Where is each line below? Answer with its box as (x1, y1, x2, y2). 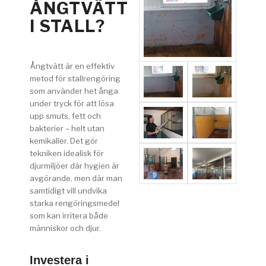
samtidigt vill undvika (30, 185, 107, 195)
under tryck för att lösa (30, 98, 114, 108)
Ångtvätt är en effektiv (30, 61, 115, 71)
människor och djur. (30, 223, 101, 233)
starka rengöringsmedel (30, 198, 119, 208)
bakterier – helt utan (30, 123, 104, 133)
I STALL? (30, 15, 105, 36)
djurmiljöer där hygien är (30, 160, 119, 170)
